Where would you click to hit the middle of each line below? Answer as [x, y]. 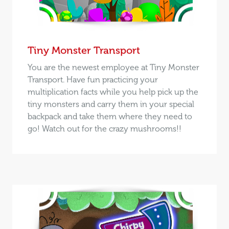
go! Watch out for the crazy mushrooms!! [104, 128]
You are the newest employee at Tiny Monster [113, 67]
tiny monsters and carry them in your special [111, 104]
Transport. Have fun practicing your [93, 79]
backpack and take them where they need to [110, 116]
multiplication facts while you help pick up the [113, 91]
